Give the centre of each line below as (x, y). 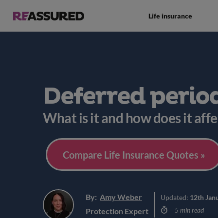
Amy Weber (121, 197)
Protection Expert (117, 211)
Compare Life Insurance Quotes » (134, 154)
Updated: (175, 197)
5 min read (188, 210)
